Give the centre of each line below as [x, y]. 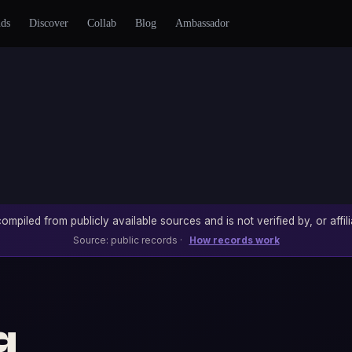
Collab [101, 23]
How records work [234, 240]
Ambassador [202, 23]
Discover [48, 23]
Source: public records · [128, 240]
